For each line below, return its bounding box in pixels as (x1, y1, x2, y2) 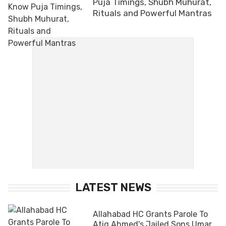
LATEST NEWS (75, 180, 151, 194)
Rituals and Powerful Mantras (93, 8, 212, 18)
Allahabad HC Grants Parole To (93, 209, 208, 219)
